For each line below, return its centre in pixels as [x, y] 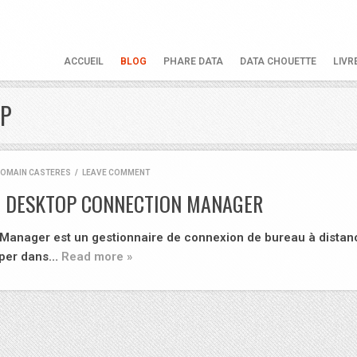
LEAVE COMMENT [116, 173]
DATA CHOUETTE [278, 61]
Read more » [97, 257]
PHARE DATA [193, 61]
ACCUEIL [84, 61]
